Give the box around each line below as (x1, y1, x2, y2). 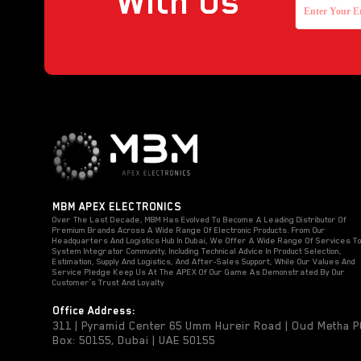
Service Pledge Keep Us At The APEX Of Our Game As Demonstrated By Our (52, 266, 345, 276)
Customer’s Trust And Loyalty (52, 276, 164, 287)
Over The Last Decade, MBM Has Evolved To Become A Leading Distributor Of (52, 214, 346, 224)
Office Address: (52, 304, 135, 317)
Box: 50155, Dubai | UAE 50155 (52, 333, 215, 346)
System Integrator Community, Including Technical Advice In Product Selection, (52, 245, 342, 255)
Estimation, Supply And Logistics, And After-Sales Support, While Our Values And (52, 255, 355, 266)
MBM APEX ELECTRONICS (52, 200, 181, 213)
